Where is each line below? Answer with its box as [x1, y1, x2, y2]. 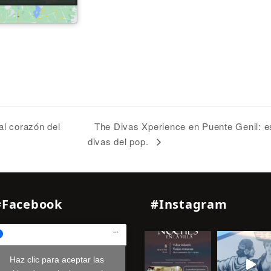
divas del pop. [87, 134, 152, 148]
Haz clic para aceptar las [10, 254, 104, 264]
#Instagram [151, 195, 227, 212]
